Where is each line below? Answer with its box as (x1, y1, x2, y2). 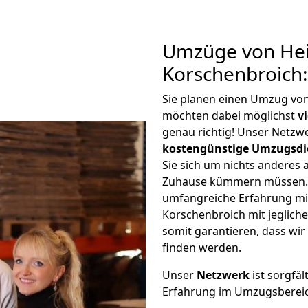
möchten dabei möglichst (162, 108, 298, 123)
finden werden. (162, 240, 241, 255)
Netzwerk (197, 267, 250, 283)
